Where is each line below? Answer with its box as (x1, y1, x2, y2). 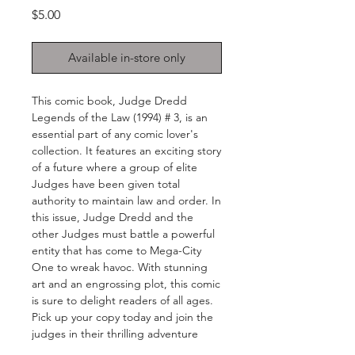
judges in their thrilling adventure (32, 326, 198, 342)
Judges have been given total (32, 177, 180, 192)
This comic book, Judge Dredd (32, 94, 187, 109)
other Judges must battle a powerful (32, 227, 215, 242)
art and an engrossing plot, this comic (32, 277, 220, 292)
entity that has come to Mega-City (32, 243, 201, 258)
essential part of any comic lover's (32, 127, 198, 142)
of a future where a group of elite (32, 160, 197, 175)
